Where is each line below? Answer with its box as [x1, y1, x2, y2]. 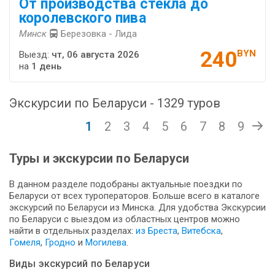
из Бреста [136, 225, 177, 237]
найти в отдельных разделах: [9, 225, 136, 237]
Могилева [85, 237, 126, 249]
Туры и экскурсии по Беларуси [9, 151, 189, 166]
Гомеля [9, 237, 41, 249]
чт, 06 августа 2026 [52, 49, 139, 61]
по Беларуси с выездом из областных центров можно [9, 214, 240, 225]
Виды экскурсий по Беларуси [9, 258, 150, 270]
